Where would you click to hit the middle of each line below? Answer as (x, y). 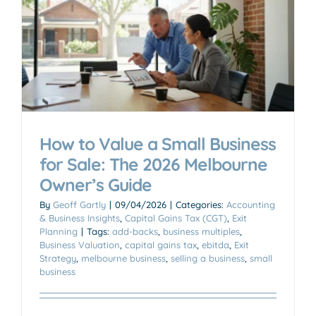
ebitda (215, 244)
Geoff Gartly (79, 204)
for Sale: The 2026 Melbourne (153, 164)
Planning (59, 231)
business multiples (201, 231)
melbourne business (123, 258)
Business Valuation (80, 244)
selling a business (208, 258)
